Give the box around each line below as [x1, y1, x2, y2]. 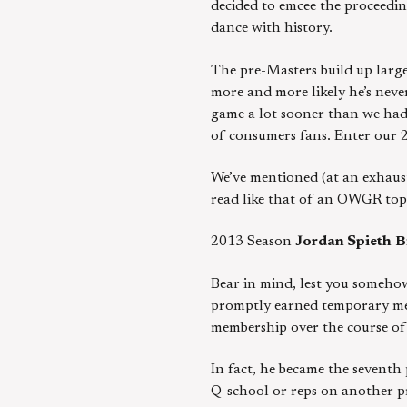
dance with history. [211, 21, 333, 36]
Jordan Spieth [295, 234, 392, 250]
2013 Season [211, 234, 295, 250]
